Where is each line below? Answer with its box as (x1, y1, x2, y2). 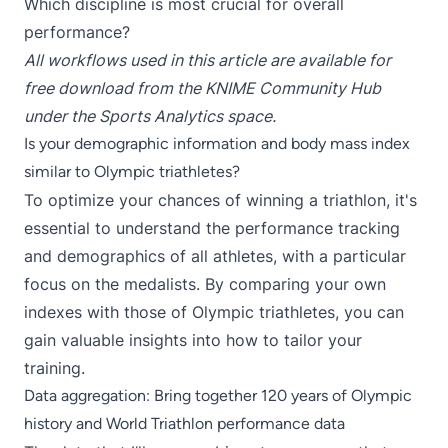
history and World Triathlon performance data (24, 414, 345, 433)
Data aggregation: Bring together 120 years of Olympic (24, 386, 412, 405)
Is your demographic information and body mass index (24, 134, 410, 153)
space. (223, 106, 276, 126)
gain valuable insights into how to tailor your (24, 330, 362, 350)
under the (24, 106, 99, 126)
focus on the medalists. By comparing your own (24, 274, 386, 294)
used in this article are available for (126, 50, 391, 70)
